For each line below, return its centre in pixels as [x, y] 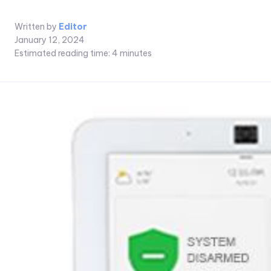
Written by [36, 26]
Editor [73, 26]
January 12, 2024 [50, 40]
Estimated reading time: [63, 54]
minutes [135, 54]
